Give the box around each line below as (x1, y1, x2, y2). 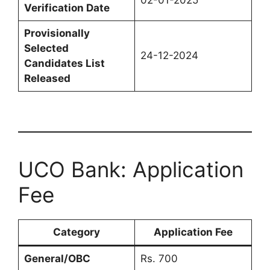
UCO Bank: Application (18, 156, 243, 182)
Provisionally (24, 27, 90, 40)
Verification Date (24, 2, 110, 14)
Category (53, 225, 100, 238)
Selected (24, 42, 69, 55)
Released (24, 72, 71, 85)
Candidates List (24, 57, 105, 70)
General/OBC (24, 252, 90, 265)
